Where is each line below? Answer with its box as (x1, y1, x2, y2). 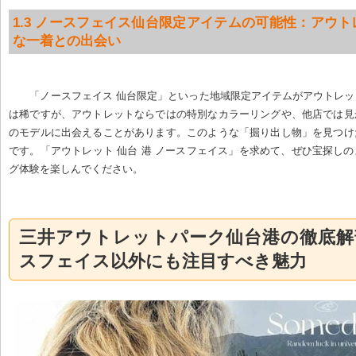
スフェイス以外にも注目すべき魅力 (19, 251, 307, 272)
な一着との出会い (13, 33, 121, 48)
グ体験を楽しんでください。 (9, 162, 143, 175)
